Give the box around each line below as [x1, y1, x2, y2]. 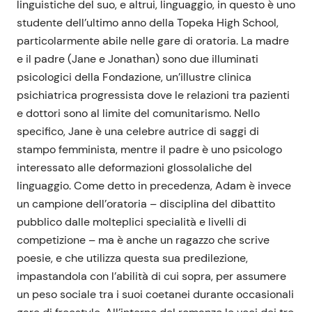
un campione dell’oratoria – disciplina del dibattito [17, 196, 275, 212]
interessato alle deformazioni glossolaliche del [17, 160, 252, 175]
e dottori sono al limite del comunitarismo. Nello [17, 106, 260, 121]
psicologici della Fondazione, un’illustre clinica [17, 70, 251, 85]
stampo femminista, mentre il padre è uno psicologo [17, 142, 282, 157]
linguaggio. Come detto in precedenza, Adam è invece [17, 178, 291, 194]
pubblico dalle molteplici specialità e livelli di [17, 214, 247, 230]
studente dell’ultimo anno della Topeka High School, [17, 15, 279, 31]
